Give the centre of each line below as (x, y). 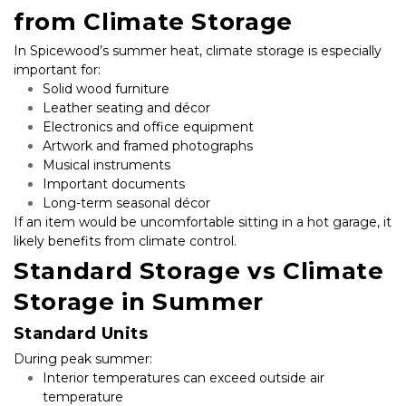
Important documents (114, 184)
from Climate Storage (153, 21)
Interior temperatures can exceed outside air (184, 377)
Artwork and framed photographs (148, 145)
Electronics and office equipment (148, 126)
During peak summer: (83, 358)
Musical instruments (106, 164)
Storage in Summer (139, 301)
